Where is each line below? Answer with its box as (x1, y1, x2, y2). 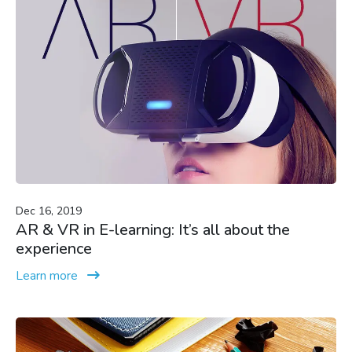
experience (16, 237, 92, 259)
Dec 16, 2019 (16, 203, 82, 218)
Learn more (16, 266, 78, 284)
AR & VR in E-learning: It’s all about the (16, 218, 290, 240)
